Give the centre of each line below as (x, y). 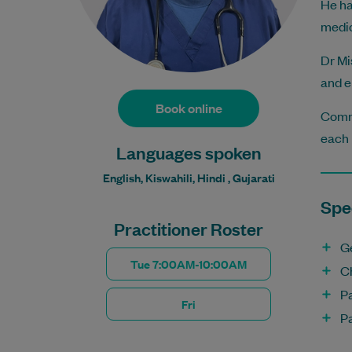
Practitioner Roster (189, 228)
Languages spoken (189, 152)
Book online (189, 108)
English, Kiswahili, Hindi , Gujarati (189, 177)
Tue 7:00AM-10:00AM (189, 264)
